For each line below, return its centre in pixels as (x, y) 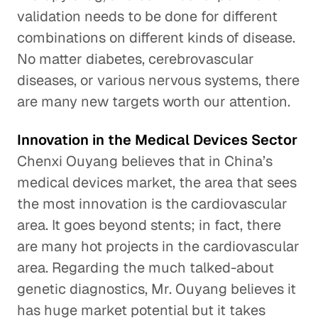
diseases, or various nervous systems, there (158, 80)
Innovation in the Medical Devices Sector (157, 140)
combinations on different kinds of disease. (156, 38)
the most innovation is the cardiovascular (152, 204)
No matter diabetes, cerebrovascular (136, 59)
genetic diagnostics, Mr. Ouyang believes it (157, 289)
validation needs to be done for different (147, 16)
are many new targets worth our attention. (154, 102)
